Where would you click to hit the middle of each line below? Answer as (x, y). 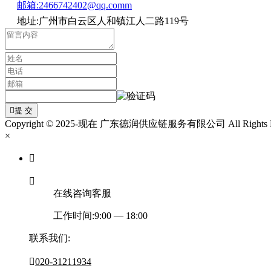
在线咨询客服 (82, 193)
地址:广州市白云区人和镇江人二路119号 (103, 21)
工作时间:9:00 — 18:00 (100, 215)
